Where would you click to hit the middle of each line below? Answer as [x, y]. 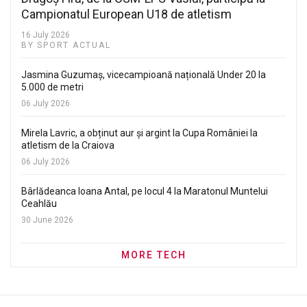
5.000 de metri [52, 87]
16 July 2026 [46, 35]
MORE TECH [153, 255]
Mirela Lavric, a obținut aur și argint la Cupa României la [139, 133]
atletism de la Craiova [68, 145]
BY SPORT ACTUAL [66, 45]
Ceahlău [39, 203]
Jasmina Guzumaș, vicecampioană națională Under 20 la [144, 74]
